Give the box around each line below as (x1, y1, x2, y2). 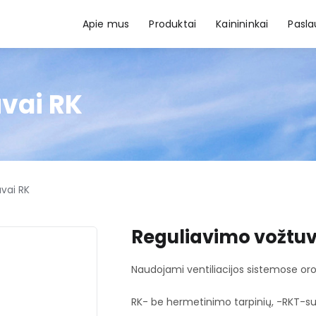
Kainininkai (216, 17, 269, 31)
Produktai (149, 17, 197, 31)
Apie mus (82, 17, 130, 31)
